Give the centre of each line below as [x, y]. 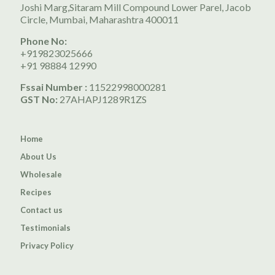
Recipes [36, 192]
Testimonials [45, 228]
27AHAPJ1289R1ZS [103, 99]
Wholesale [41, 174]
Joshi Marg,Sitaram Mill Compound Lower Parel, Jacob [136, 7]
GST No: [40, 99]
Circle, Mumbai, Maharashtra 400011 [99, 19]
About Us [38, 157]
